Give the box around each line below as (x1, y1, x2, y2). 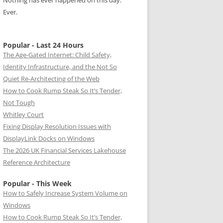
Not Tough (3, 98, 35, 107)
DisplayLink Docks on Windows (3, 134, 95, 143)
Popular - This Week (3, 179, 72, 188)
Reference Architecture (3, 158, 70, 167)
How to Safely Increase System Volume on (3, 189, 127, 198)
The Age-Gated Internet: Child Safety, (3, 50, 111, 59)
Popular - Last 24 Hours (3, 40, 84, 50)
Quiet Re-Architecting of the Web (3, 74, 100, 83)
